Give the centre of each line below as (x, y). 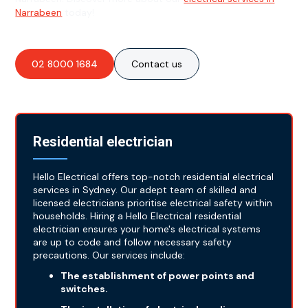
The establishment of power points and (158, 276)
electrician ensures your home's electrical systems (147, 229)
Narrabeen (39, 13)
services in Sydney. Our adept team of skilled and (145, 190)
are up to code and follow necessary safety (133, 242)
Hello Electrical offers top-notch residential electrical (154, 177)
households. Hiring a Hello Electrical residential (137, 216)
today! (78, 13)
